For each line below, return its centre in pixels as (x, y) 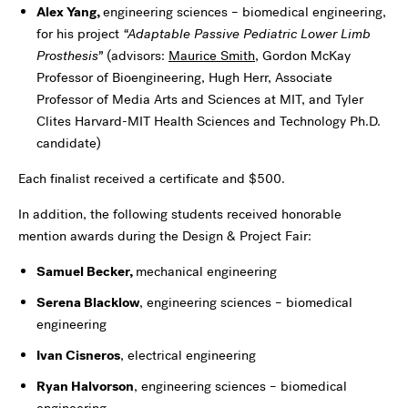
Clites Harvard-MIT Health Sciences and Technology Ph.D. (209, 121)
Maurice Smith (212, 56)
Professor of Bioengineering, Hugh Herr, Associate (184, 77)
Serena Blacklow (88, 302)
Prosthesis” (70, 56)
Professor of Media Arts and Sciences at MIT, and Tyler (200, 99)
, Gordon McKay (303, 56)
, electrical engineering (188, 355)
